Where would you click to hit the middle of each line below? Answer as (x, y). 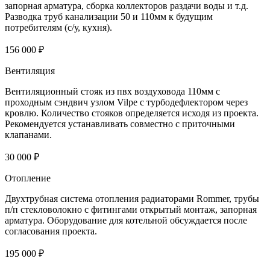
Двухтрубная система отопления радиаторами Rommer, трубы (132, 199)
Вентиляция (30, 71)
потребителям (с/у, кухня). (58, 28)
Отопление (28, 178)
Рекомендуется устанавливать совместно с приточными (120, 124)
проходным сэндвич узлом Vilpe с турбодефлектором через (126, 102)
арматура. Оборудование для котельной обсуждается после (126, 221)
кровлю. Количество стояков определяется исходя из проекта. (132, 113)
